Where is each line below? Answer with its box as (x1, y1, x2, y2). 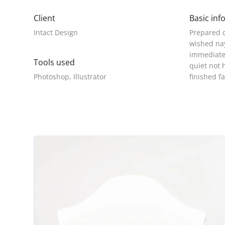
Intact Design (34, 28, 78, 37)
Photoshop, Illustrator (34, 72, 106, 81)
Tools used (34, 57, 75, 68)
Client (34, 13, 55, 24)
